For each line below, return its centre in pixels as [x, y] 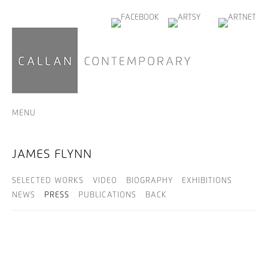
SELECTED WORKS [48, 181]
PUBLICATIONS [107, 195]
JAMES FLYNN [52, 154]
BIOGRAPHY [150, 181]
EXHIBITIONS [207, 181]
